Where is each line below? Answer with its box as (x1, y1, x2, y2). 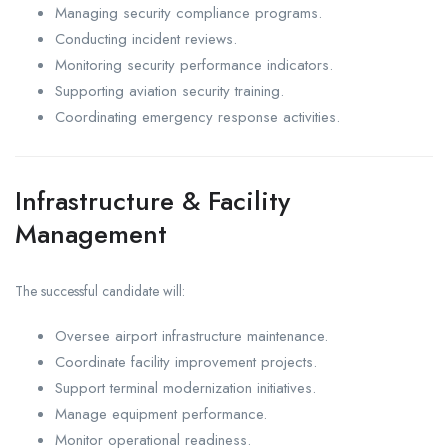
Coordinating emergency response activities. (55, 105, 340, 128)
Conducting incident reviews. (55, 27, 237, 50)
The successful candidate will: (15, 280, 185, 301)
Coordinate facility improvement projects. (55, 350, 317, 373)
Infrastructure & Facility (15, 181, 290, 220)
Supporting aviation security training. (55, 79, 284, 102)
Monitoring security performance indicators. (55, 53, 333, 76)
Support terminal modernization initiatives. (55, 376, 316, 399)
